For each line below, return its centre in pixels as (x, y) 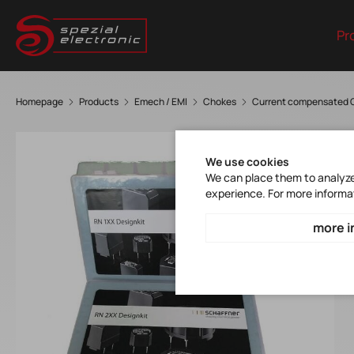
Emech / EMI (161, 102)
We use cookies (247, 162)
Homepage (40, 102)
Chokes (220, 102)
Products (99, 102)
